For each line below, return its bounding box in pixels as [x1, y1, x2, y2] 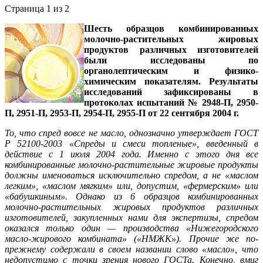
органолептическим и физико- [84, 66, 258, 76]
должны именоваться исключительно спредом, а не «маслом [5, 170, 258, 181]
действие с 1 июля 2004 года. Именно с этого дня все [5, 149, 258, 160]
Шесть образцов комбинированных [84, 23, 258, 34]
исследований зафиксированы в [84, 87, 258, 97]
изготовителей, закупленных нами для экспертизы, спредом [5, 213, 258, 223]
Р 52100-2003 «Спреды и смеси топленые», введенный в [5, 139, 258, 149]
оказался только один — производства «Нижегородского [5, 223, 258, 234]
